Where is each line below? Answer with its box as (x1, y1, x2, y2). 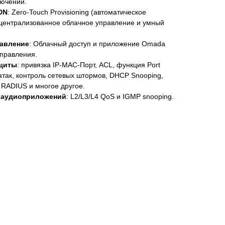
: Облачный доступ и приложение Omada (29, 40, 165, 48)
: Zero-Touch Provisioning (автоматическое (8, 8, 146, 17)
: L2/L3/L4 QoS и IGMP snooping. (66, 92, 174, 101)
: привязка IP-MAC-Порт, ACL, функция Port (17, 61, 160, 69)
